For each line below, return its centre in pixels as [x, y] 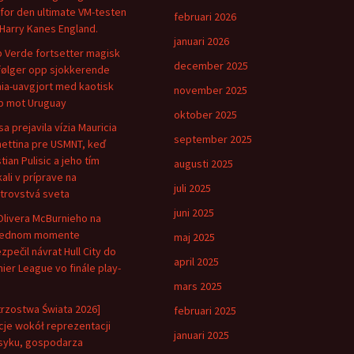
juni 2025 [194, 213]
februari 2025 [205, 311]
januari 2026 [201, 41]
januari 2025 [201, 335]
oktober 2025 [205, 115]
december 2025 [211, 66]
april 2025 [196, 262]
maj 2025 [194, 237]
